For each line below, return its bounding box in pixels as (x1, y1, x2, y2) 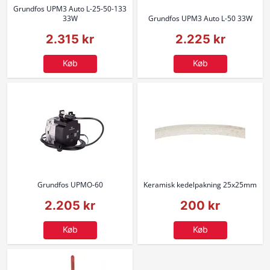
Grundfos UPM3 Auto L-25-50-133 (13, 4, 127, 14)
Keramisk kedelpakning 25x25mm (143, 180, 257, 190)
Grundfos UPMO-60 (37, 180, 103, 190)
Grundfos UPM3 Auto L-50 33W (148, 13, 253, 24)
